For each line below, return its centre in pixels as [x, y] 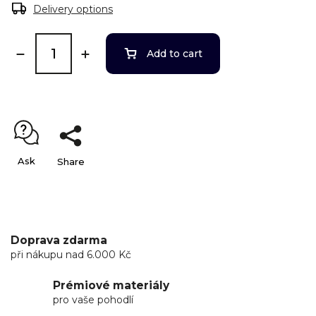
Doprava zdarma [59, 241]
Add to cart [175, 54]
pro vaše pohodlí [93, 299]
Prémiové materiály [111, 285]
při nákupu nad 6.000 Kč [71, 255]
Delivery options [73, 10]
